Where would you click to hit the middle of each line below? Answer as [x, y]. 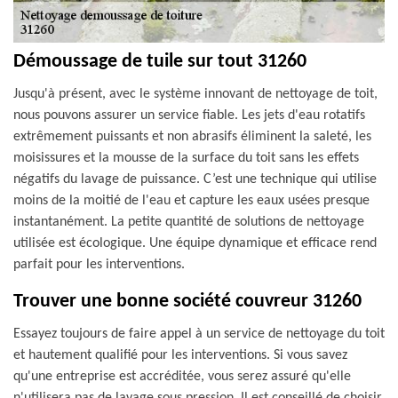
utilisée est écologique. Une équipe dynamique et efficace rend [195, 243]
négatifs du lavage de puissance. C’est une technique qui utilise [195, 179]
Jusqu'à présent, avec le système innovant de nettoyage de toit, [195, 94]
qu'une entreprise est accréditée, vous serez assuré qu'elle [182, 377]
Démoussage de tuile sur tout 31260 [160, 62]
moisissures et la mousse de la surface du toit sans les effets [186, 158]
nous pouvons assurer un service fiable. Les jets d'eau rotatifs [189, 115]
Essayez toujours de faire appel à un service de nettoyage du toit [199, 334]
